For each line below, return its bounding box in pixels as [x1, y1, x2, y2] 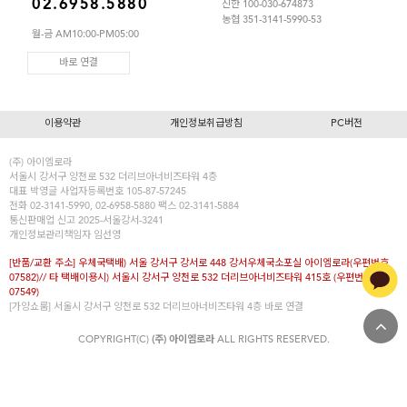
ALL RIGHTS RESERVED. [213, 335, 330, 345]
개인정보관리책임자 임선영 [9, 231, 121, 241]
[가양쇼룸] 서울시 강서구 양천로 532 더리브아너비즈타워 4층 [9, 303, 264, 313]
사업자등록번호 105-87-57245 [57, 187, 186, 197]
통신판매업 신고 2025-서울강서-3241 [9, 216, 164, 226]
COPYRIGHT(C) [77, 335, 152, 345]
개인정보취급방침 [169, 119, 243, 129]
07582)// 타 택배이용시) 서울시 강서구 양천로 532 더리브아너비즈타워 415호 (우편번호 [9, 273, 372, 283]
